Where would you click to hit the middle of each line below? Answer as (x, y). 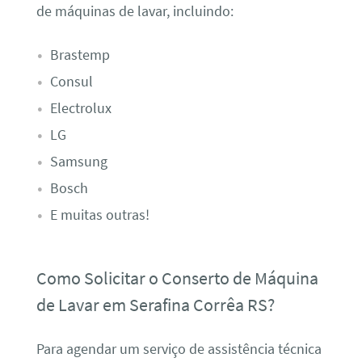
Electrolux (80, 108)
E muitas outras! (99, 215)
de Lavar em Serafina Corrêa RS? (155, 305)
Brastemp (80, 55)
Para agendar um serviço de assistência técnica (179, 349)
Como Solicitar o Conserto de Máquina (177, 278)
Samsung (78, 161)
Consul (71, 81)
